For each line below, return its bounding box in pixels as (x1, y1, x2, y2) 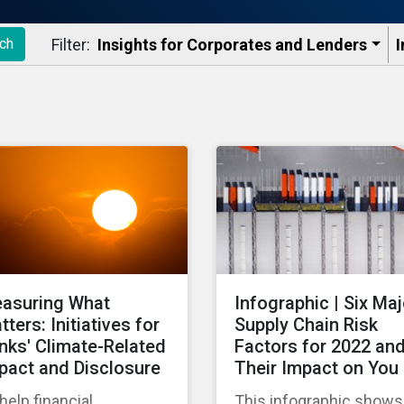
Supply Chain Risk (234, 314, 378, 336)
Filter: (51, 34, 90, 54)
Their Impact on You (234, 357, 399, 380)
